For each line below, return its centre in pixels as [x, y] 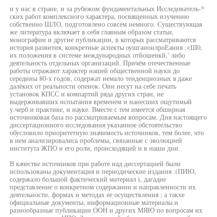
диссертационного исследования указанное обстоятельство [96, 125]
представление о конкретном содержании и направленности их [103, 187]
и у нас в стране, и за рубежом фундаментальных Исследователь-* [107, 8]
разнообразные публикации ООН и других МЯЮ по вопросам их [106, 210]
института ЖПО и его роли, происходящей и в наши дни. [95, 148]
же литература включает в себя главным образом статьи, [92, 32]
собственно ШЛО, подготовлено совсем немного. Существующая [106, 24]
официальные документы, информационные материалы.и [94, 202]
